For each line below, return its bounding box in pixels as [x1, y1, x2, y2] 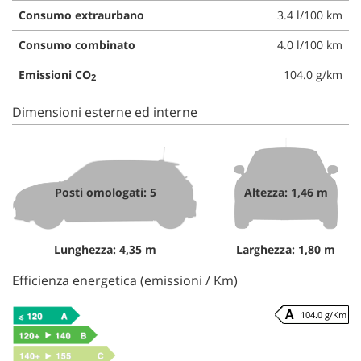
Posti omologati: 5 [54, 184, 156, 200]
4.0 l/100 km [277, 36, 342, 52]
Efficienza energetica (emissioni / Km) [12, 271, 238, 289]
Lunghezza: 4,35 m [54, 241, 157, 257]
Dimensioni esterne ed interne [12, 102, 197, 121]
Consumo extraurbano [19, 6, 144, 23]
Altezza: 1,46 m [243, 184, 328, 200]
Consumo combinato [19, 36, 135, 52]
